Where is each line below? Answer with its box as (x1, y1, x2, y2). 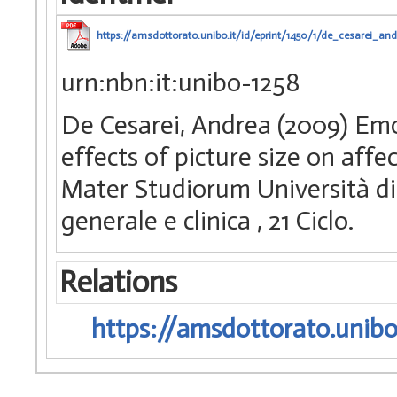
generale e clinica (61, 204, 257, 237)
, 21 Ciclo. (257, 204, 354, 237)
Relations (58, 264, 177, 301)
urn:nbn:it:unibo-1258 (61, 66, 300, 98)
